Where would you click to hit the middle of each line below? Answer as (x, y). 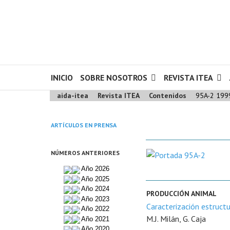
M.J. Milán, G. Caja (176, 219)
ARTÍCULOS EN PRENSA (84, 125)
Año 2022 (95, 209)
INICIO (62, 78)
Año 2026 (95, 169)
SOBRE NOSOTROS (114, 78)
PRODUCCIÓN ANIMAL (181, 194)
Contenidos (168, 95)
